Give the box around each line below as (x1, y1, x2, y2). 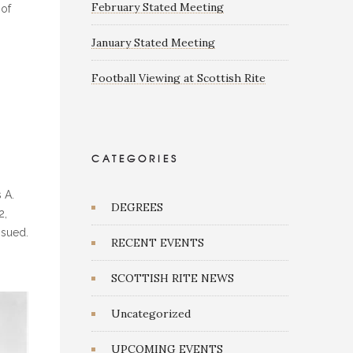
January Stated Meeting (91, 35, 215, 50)
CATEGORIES (91, 151, 179, 165)
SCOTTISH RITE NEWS (111, 271, 234, 285)
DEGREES (111, 200, 163, 214)
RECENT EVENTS (111, 236, 204, 250)
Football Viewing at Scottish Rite (91, 71, 266, 85)
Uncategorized (111, 307, 191, 321)
